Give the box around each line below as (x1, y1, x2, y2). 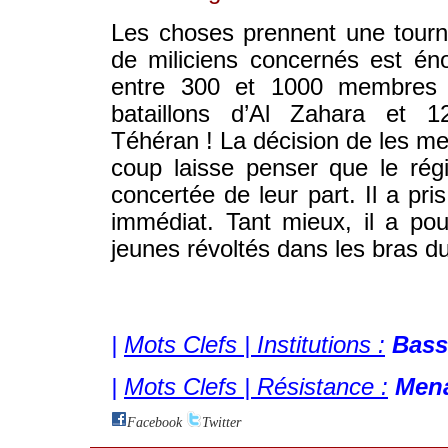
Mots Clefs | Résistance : (124, 374, 388, 400)
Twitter (202, 415, 241, 430)
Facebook (127, 415, 182, 430)
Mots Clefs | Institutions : (124, 332, 385, 358)
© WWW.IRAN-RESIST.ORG (111, 305, 423, 331)
